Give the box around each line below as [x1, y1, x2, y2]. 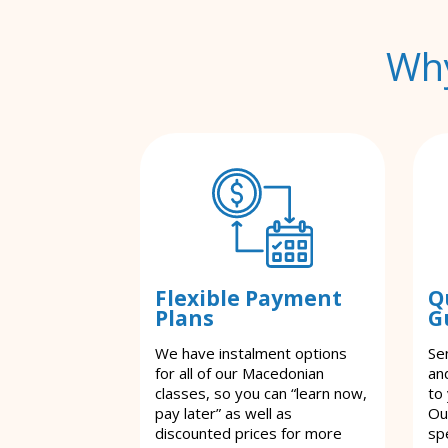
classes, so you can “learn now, [155, 382, 367, 403]
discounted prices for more [155, 422, 342, 443]
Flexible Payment [155, 283, 342, 312]
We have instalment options [155, 342, 347, 363]
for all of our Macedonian [155, 362, 324, 383]
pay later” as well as [155, 402, 292, 423]
